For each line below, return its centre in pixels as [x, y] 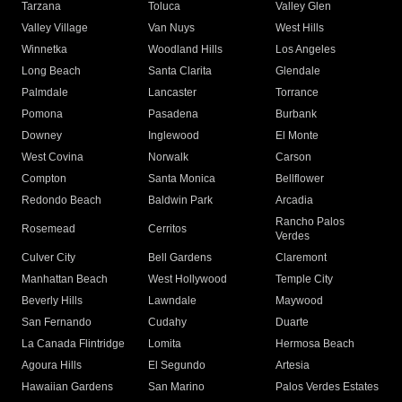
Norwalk [169, 157]
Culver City [48, 258]
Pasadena [174, 114]
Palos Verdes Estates [327, 387]
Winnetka [44, 50]
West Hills [299, 28]
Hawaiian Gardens [67, 387]
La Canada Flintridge [73, 344]
